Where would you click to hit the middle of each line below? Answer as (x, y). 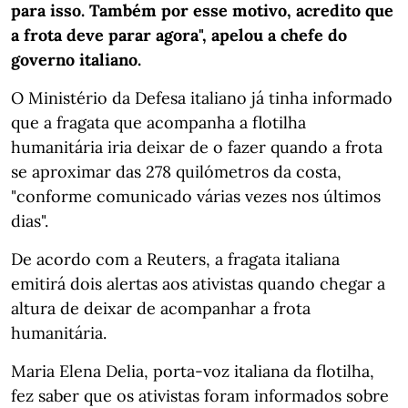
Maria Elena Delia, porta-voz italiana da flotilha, (193, 372)
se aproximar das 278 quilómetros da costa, (176, 172)
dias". (30, 221)
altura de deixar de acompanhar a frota (161, 309)
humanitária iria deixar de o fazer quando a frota (197, 148)
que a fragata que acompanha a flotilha (158, 123)
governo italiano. (76, 60)
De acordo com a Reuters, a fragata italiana (175, 260)
